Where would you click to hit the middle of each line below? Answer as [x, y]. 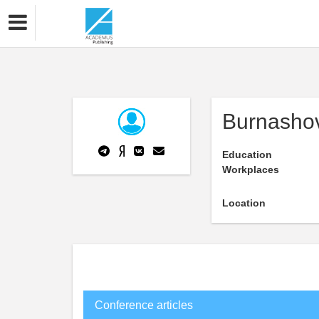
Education [247, 155]
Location [244, 203]
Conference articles [144, 305]
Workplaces [251, 169]
